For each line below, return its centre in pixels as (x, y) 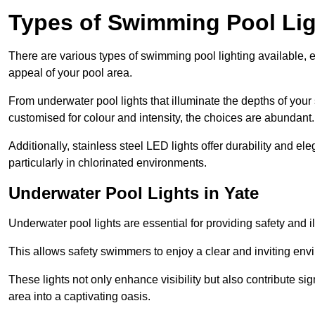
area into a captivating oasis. (79, 296)
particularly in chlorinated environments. (108, 162)
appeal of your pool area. (70, 72)
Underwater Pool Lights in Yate (134, 193)
